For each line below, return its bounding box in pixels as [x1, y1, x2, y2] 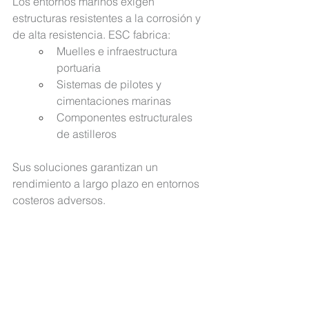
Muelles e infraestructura [57, 44, 180, 59]
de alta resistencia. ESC [12, 28, 130, 42]
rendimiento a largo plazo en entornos [12, 177, 202, 191]
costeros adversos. [12, 193, 106, 208]
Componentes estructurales [57, 110, 195, 125]
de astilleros [57, 127, 117, 141]
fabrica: [130, 28, 170, 42]
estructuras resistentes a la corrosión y [12, 11, 203, 26]
